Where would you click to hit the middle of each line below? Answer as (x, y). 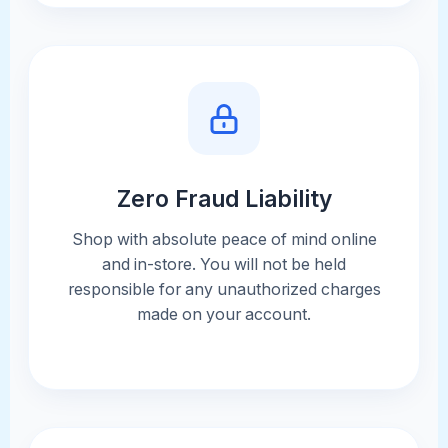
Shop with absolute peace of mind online (224, 240)
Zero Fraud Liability (224, 198)
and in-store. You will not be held (224, 265)
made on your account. (224, 315)
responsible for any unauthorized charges (224, 290)
